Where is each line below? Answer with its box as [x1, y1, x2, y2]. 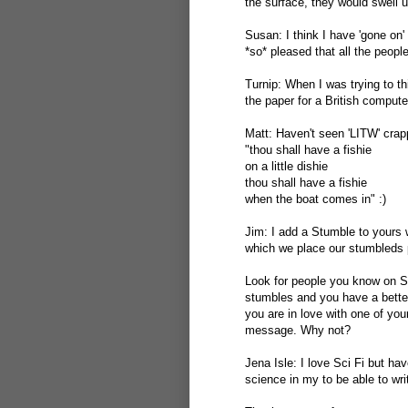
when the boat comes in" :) [245, 192, 386, 206]
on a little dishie [245, 159, 328, 173]
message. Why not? [245, 323, 351, 337]
